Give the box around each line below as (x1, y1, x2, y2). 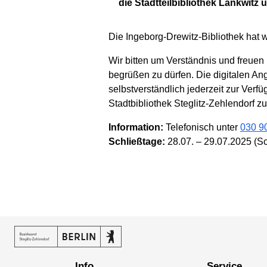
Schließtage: (108, 136, 165, 147)
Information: (108, 122, 163, 133)
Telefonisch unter (163, 122, 240, 133)
